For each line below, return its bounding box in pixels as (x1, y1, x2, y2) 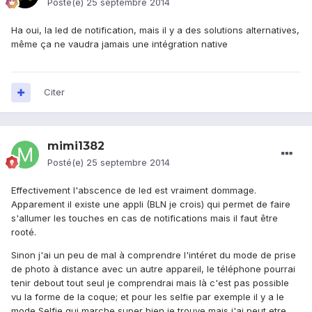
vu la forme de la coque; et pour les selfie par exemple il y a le (11, 291, 284, 303)
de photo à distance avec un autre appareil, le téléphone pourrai (11, 263, 295, 275)
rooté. (11, 226, 36, 238)
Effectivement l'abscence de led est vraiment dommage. (11, 185, 256, 196)
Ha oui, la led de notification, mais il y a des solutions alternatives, (11, 24, 299, 36)
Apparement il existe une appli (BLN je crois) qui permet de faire (11, 198, 290, 210)
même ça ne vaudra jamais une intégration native (11, 38, 228, 50)
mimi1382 (47, 139, 104, 153)
